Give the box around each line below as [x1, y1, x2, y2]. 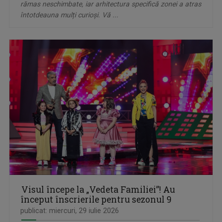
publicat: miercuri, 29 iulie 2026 [20, 207, 119, 215]
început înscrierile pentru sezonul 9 [20, 194, 171, 206]
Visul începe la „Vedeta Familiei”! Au [21, 184, 175, 196]
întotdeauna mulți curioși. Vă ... [20, 10, 118, 19]
